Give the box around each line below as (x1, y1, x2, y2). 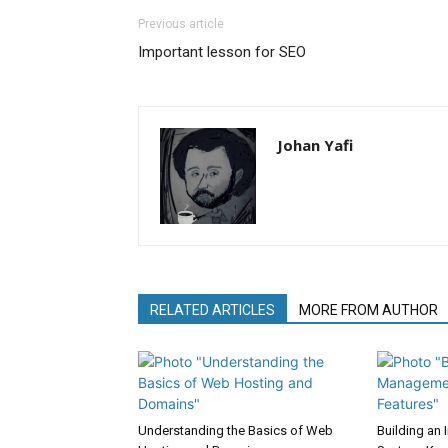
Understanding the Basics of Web (138, 423, 333, 438)
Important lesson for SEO (138, 43, 306, 61)
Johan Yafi (277, 135, 353, 155)
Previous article (138, 17, 224, 31)
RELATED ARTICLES (150, 302, 275, 318)
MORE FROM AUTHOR (299, 302, 438, 318)
